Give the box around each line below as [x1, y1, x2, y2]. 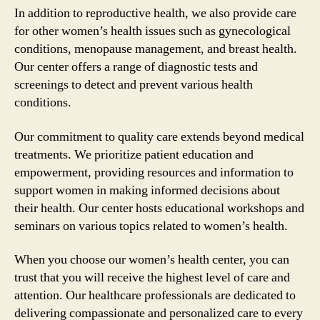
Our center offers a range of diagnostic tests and [14, 59, 258, 75]
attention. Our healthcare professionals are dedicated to [14, 287, 296, 304]
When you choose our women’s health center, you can [14, 251, 289, 268]
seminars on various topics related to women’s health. [14, 217, 288, 234]
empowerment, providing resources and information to [14, 164, 294, 181]
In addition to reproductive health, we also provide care [14, 5, 296, 21]
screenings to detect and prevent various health [14, 76, 253, 93]
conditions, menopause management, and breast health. [14, 41, 297, 57]
